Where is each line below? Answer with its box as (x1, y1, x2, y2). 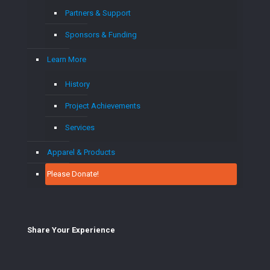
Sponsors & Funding (65, 30, 137, 39)
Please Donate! (47, 169, 99, 178)
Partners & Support (65, 8, 131, 17)
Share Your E (27, 225, 76, 234)
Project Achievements (65, 101, 140, 110)
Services (65, 122, 95, 132)
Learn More (47, 54, 86, 64)
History (65, 79, 90, 89)
